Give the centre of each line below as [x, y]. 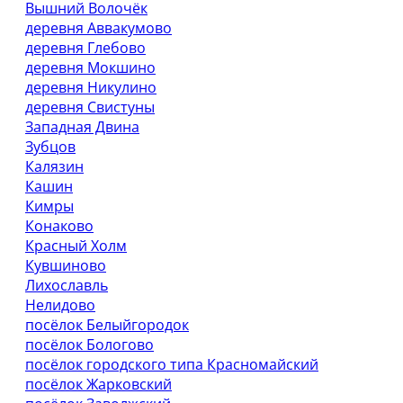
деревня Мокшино [90, 67]
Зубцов [50, 147]
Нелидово [60, 305]
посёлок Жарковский [99, 384]
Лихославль [67, 285]
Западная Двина [82, 127]
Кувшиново [66, 265]
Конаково [59, 226]
